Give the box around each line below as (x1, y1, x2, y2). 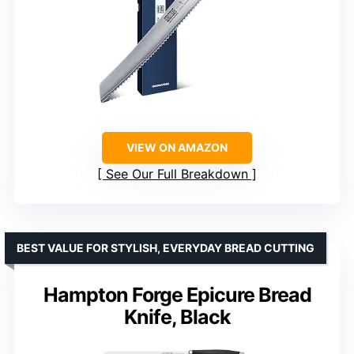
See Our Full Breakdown (106, 165, 248, 182)
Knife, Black (123, 304, 231, 329)
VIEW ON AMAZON (126, 140, 228, 154)
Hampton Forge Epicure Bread (43, 282, 311, 307)
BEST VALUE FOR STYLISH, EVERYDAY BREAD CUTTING (17, 240, 314, 254)
